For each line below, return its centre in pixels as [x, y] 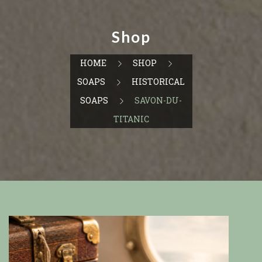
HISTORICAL [158, 82]
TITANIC [131, 119]
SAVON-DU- [158, 101]
